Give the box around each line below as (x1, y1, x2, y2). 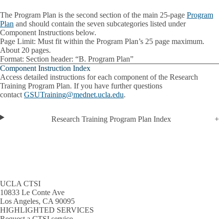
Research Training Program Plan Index (51, 114, 172, 123)
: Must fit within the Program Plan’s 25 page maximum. (34, 37, 204, 45)
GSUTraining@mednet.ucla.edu (24, 90, 124, 99)
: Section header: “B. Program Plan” (22, 54, 133, 63)
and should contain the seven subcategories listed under (14, 19, 186, 28)
